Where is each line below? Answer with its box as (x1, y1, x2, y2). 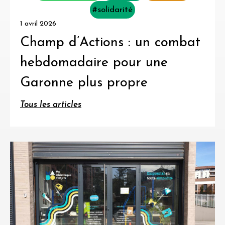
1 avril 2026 (20, 20, 56, 28)
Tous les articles (20, 100, 81, 109)
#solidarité (92, 6, 133, 15)
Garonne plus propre (20, 76, 148, 90)
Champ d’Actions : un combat (20, 36, 200, 50)
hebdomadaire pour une (20, 56, 168, 70)
